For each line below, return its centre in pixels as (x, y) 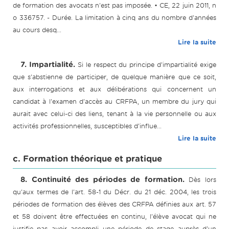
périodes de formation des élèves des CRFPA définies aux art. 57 (114, 204)
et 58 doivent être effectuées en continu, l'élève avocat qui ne (114, 217)
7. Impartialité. (48, 65)
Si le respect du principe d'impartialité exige (147, 65)
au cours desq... (37, 30)
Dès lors (203, 180)
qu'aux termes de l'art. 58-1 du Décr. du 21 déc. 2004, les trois (114, 192)
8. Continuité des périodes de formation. (102, 180)
